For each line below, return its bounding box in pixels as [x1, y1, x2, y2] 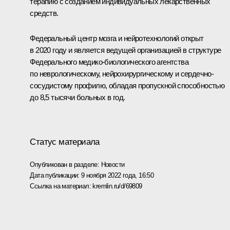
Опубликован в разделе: [30, 160, 101, 168]
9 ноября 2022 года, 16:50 [81, 171, 154, 179]
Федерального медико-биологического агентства [30, 57, 188, 66]
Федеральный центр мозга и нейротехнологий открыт [30, 33, 204, 43]
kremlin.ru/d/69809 [92, 182, 142, 190]
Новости [101, 160, 125, 168]
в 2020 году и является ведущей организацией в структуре [30, 45, 221, 54]
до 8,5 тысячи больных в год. [30, 92, 125, 102]
